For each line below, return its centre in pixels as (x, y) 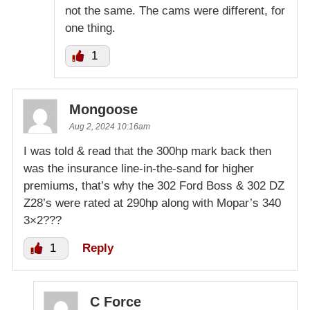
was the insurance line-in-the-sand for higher (139, 169)
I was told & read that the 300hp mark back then (147, 152)
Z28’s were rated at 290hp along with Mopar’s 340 (152, 203)
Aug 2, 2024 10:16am (110, 127)
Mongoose (103, 110)
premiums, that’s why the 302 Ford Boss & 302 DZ (154, 186)
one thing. (90, 28)
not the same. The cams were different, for (175, 11)
